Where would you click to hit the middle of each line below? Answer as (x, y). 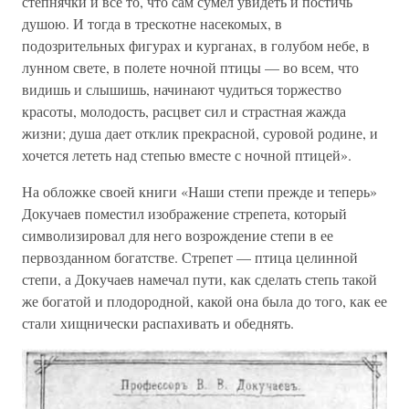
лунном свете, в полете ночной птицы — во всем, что (190, 67)
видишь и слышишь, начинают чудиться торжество (182, 89)
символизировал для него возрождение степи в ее (178, 235)
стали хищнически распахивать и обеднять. (158, 323)
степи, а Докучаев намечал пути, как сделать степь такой (199, 279)
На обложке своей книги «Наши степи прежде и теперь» (199, 191)
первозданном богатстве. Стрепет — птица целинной (190, 257)
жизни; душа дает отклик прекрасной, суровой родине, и (200, 133)
